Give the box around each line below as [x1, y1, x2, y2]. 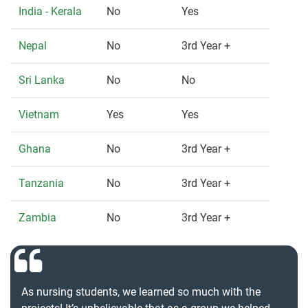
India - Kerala [19, 5, 82, 19]
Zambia [19, 211, 56, 225]
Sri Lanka [19, 74, 65, 87]
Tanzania [19, 177, 64, 190]
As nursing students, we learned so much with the [21, 285, 261, 299]
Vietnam [19, 108, 59, 122]
